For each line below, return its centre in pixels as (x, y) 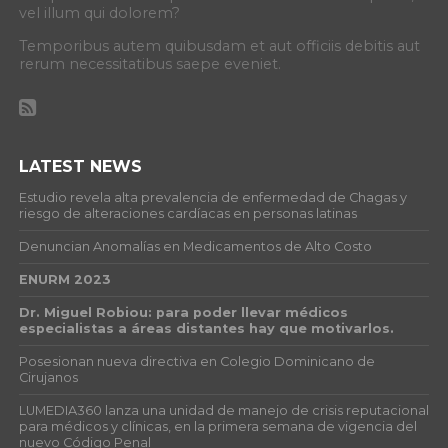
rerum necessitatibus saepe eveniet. (149, 64)
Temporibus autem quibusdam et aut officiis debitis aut (219, 46)
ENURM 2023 (64, 280)
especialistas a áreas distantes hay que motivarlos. (206, 329)
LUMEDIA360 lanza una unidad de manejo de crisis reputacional (223, 411)
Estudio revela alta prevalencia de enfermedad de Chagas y (212, 198)
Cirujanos (48, 378)
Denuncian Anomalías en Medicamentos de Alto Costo (195, 247)
